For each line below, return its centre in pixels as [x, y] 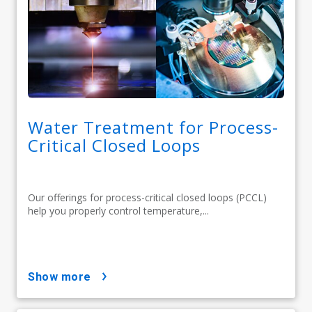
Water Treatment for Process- [153, 127]
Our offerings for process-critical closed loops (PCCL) [147, 198]
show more [63, 277]
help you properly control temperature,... [118, 211]
